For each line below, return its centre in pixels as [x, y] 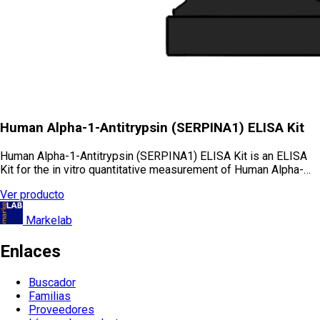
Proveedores [61, 309]
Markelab [49, 220]
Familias [50, 296]
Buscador [52, 282]
